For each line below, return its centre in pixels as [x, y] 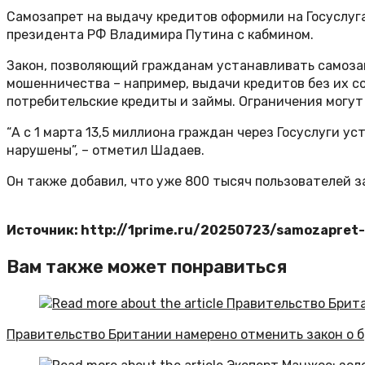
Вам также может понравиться [147, 267]
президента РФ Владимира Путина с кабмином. [160, 35]
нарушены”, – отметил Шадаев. [106, 151]
